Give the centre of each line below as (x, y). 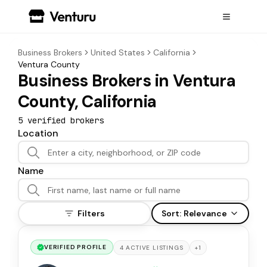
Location (38, 133)
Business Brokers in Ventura (127, 81)
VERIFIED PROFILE (75, 247)
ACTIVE (138, 248)
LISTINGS (168, 248)
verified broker (61, 120)
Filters (91, 213)
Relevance (205, 213)
